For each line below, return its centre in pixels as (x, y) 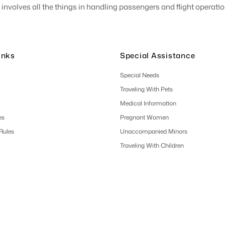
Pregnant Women (144, 117)
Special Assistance (157, 55)
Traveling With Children (152, 145)
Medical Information (148, 103)
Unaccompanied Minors (153, 131)
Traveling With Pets (146, 89)
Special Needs (139, 75)
